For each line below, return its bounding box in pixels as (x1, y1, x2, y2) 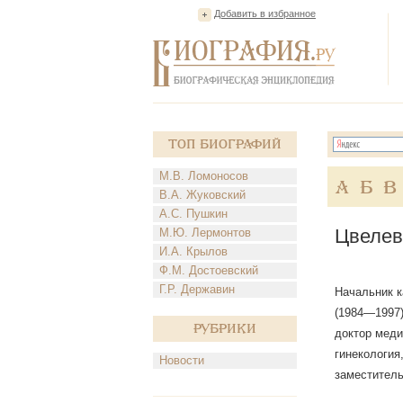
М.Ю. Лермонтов (159, 226, 251, 239)
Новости (159, 354, 204, 367)
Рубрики (193, 322, 256, 336)
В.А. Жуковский (159, 188, 246, 201)
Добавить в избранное (214, 8, 316, 19)
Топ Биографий (168, 138, 282, 151)
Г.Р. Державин (159, 282, 235, 296)
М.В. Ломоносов (159, 169, 248, 183)
